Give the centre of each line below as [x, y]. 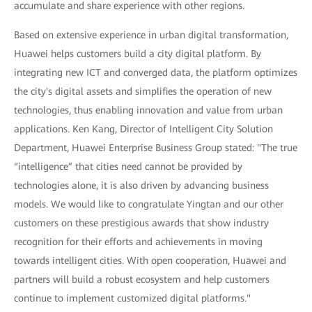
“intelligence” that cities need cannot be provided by [128, 166]
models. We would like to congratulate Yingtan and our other [149, 204]
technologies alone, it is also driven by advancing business [141, 185]
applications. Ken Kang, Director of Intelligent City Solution [143, 129]
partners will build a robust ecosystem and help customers [142, 279]
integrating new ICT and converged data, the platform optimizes [156, 72]
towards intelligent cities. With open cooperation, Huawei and [150, 260]
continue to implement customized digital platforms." [132, 298]
